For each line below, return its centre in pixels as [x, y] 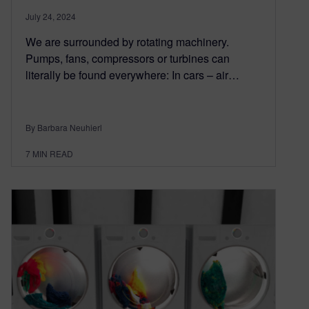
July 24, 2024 [51, 17]
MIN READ [53, 154]
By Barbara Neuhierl [64, 128]
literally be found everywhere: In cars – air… [132, 75]
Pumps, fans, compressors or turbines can [128, 59]
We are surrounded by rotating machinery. [127, 42]
